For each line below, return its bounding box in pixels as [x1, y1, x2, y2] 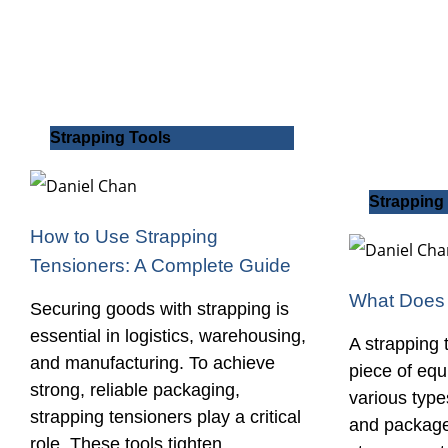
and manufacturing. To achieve [30, 353, 275, 374]
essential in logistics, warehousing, [30, 326, 306, 347]
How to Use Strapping [30, 225, 218, 248]
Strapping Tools [50, 129, 171, 147]
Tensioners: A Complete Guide [30, 254, 291, 277]
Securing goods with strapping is [30, 299, 289, 320]
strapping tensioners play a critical [30, 407, 301, 428]
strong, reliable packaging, [30, 380, 240, 401]
